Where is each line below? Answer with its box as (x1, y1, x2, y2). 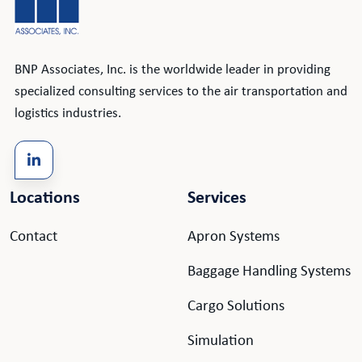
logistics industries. (15, 107, 124, 121)
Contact (10, 229, 57, 246)
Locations (10, 189, 80, 208)
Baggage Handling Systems (187, 264, 351, 280)
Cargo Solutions (187, 299, 284, 315)
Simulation (187, 334, 254, 350)
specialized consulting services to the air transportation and (15, 85, 347, 99)
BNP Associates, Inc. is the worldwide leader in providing (15, 63, 330, 78)
